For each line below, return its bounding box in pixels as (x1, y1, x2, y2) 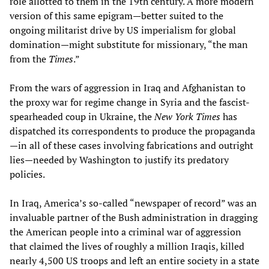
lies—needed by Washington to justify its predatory (10, 153, 229, 166)
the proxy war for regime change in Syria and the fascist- (10, 95, 250, 109)
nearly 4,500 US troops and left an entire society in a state (10, 253, 259, 267)
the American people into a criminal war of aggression (10, 225, 241, 238)
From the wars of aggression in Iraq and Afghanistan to (10, 80, 246, 94)
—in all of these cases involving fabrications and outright (10, 138, 253, 152)
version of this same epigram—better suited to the (10, 8, 223, 22)
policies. (10, 167, 45, 181)
